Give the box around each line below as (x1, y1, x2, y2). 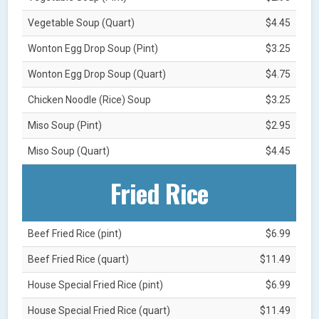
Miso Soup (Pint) (28, 119, 103, 131)
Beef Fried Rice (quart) (28, 253, 130, 265)
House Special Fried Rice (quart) (28, 304, 171, 316)
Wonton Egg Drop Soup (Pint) (28, 42, 159, 54)
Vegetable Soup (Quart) (28, 16, 135, 28)
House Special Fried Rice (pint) (28, 278, 164, 291)
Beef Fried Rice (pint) (28, 227, 122, 239)
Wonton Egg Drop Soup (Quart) (28, 68, 167, 80)
